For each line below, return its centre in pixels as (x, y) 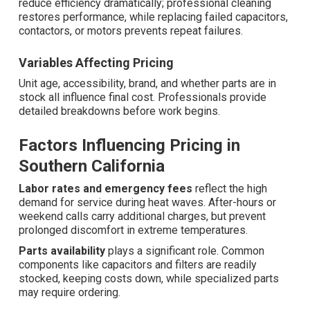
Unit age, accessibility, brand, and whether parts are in (147, 84)
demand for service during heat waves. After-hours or (147, 203)
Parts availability (62, 251)
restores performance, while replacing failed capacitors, (153, 17)
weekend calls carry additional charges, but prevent (142, 217)
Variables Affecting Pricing (96, 63)
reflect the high (230, 189)
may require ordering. (70, 293)
